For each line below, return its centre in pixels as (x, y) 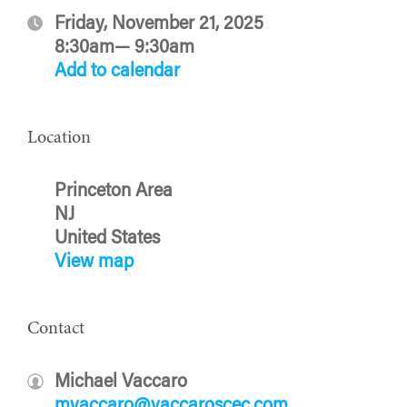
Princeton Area (114, 191)
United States (107, 238)
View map (94, 262)
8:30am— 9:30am (124, 48)
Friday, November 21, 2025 (159, 24)
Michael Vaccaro (121, 382)
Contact (56, 328)
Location (59, 138)
